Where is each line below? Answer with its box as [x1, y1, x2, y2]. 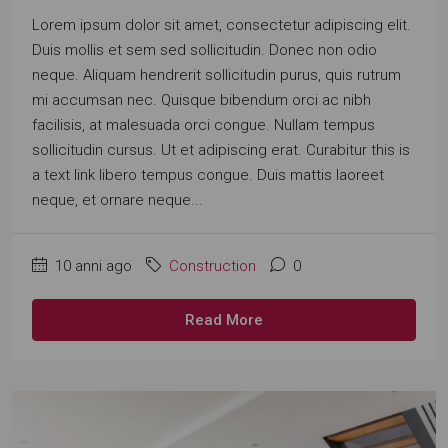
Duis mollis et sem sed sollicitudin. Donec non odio [32, 41, 377, 59]
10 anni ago [51, 257, 132, 275]
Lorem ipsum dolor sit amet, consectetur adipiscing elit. [32, 16, 411, 34]
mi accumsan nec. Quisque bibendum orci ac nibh [32, 91, 371, 109]
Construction [169, 257, 256, 275]
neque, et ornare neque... [32, 191, 203, 209]
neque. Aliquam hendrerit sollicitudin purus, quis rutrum [32, 66, 401, 84]
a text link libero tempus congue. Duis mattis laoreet [32, 166, 384, 184]
